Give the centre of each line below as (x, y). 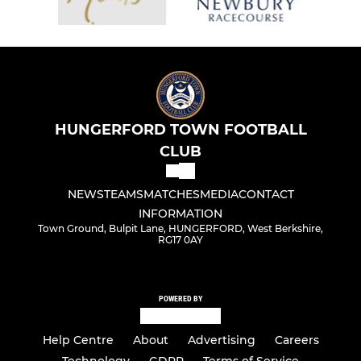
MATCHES (171, 194)
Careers (297, 340)
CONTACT (266, 194)
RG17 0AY (180, 239)
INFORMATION (180, 213)
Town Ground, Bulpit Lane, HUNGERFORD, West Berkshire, (180, 228)
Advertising (221, 340)
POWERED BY (180, 298)
